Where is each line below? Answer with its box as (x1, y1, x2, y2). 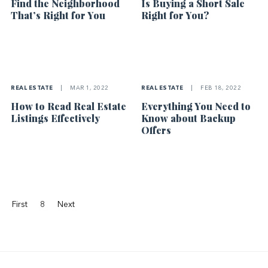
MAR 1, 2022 (68, 86, 109, 92)
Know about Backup (141, 112, 236, 125)
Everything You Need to (141, 100, 251, 113)
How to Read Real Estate (11, 100, 127, 113)
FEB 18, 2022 (199, 86, 242, 92)
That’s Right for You (11, 8, 106, 22)
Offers (141, 124, 172, 137)
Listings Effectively (11, 112, 100, 125)
